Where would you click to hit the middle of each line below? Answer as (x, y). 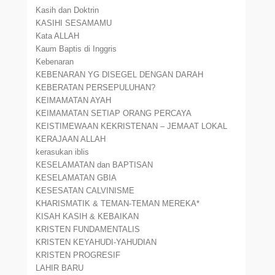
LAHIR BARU (60, 268)
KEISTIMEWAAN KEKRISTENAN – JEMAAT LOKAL (132, 126)
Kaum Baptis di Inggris (76, 49)
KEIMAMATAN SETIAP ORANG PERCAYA (114, 113)
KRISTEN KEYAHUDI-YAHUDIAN (96, 242)
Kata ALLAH (58, 36)
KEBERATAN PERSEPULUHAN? (96, 87)
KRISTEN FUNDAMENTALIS (88, 229)
